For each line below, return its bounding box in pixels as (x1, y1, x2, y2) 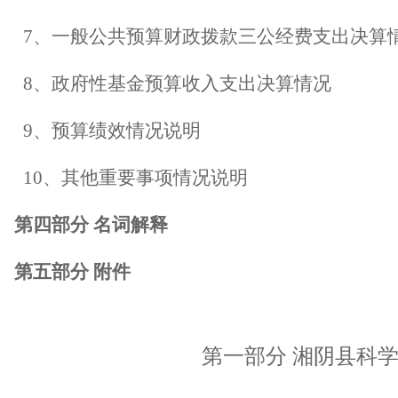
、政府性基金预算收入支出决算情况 (33, 73, 332, 94)
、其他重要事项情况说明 (43, 167, 249, 188)
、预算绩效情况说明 (33, 120, 202, 141)
